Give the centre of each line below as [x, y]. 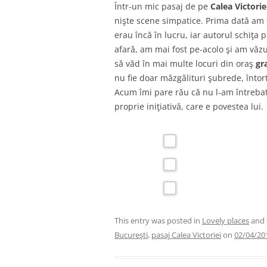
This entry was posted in [158, 220]
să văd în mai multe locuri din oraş [185, 63]
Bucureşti [131, 235]
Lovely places [226, 220]
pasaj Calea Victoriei [186, 235]
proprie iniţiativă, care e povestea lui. [189, 106]
